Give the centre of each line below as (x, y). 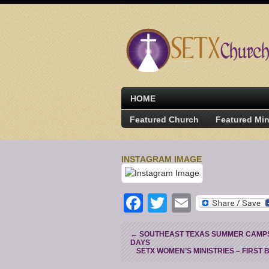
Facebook (186, 203)
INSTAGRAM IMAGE (162, 159)
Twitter (195, 203)
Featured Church (164, 119)
